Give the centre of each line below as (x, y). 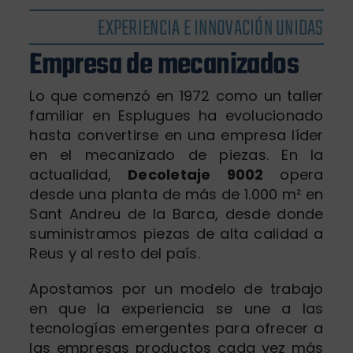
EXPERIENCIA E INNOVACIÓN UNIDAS (211, 28)
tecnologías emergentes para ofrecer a (176, 328)
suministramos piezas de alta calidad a (176, 233)
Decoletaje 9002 (196, 174)
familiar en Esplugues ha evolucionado (176, 115)
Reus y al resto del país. (115, 253)
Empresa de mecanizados (164, 65)
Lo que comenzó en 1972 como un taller (176, 95)
